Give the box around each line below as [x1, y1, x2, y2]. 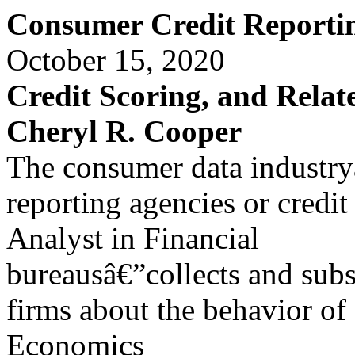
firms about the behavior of [6, 292, 346, 326]
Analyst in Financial [6, 221, 259, 255]
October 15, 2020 [6, 43, 225, 77]
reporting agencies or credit [6, 185, 348, 219]
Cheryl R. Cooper [6, 114, 242, 148]
